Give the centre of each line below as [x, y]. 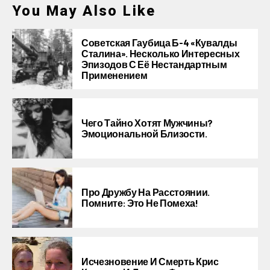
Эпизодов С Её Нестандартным [154, 64]
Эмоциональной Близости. [144, 133]
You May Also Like [84, 11]
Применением [115, 75]
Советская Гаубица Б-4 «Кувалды [159, 42]
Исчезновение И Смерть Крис [150, 261]
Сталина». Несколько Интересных [161, 53]
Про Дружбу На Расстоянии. [146, 192]
